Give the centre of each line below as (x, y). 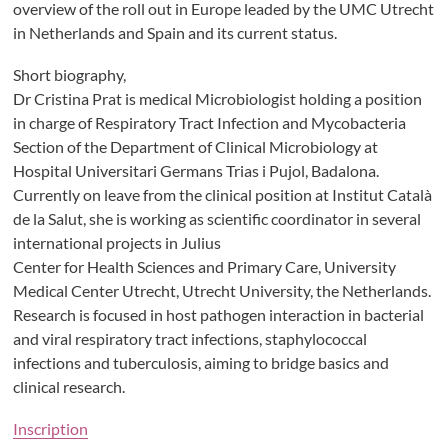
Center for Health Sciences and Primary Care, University (205, 266)
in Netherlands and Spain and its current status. (175, 32)
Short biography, (73, 74)
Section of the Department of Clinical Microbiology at (196, 146)
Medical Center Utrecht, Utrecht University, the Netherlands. (222, 290)
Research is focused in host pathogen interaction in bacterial (219, 314)
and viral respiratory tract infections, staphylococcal (190, 338)
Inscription (51, 428)
